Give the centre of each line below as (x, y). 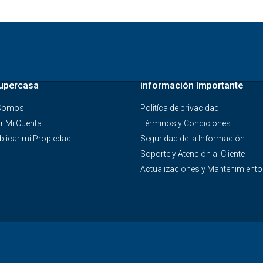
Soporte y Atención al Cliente (193, 154)
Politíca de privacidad (180, 108)
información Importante (192, 85)
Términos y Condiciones (186, 123)
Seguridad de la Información (193, 138)
